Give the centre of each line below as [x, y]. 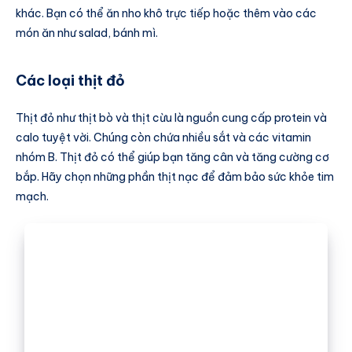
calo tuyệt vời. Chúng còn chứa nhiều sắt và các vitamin [163, 138]
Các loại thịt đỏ [70, 80]
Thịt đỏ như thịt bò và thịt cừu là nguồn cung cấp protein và [171, 118]
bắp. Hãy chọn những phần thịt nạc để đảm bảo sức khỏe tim [175, 177]
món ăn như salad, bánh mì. [87, 33]
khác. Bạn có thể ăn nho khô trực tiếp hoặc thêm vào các [166, 14]
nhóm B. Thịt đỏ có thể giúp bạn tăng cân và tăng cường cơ [172, 158]
